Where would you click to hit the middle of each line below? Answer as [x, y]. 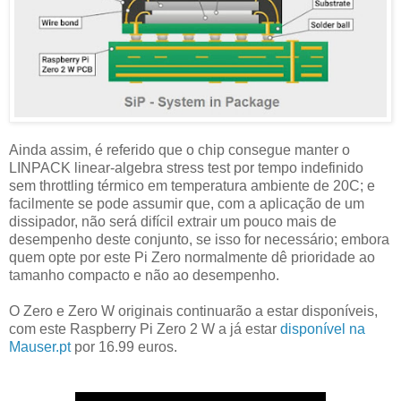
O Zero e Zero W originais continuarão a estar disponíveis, [193, 311]
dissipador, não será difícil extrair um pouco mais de [173, 222]
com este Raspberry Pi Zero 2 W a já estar [145, 329]
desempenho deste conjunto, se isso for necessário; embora [199, 240]
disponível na [323, 329]
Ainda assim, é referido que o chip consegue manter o [179, 150]
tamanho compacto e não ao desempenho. [144, 276]
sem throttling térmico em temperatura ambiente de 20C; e [192, 186]
